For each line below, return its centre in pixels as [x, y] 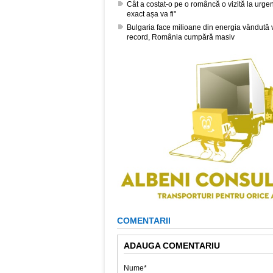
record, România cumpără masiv [181, 37]
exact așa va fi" [151, 14]
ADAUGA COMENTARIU [172, 245]
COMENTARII [144, 220]
